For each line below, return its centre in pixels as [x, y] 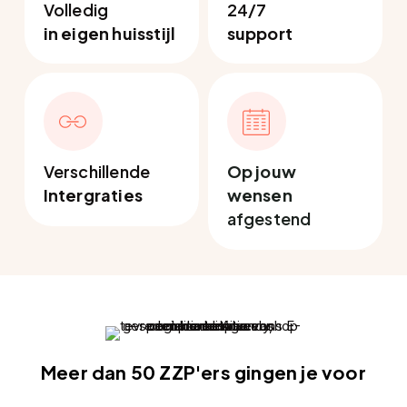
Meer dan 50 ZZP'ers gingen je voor [203, 373]
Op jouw [262, 171]
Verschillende [97, 171]
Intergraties [93, 195]
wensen [259, 195]
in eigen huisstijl [109, 33]
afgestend [269, 218]
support [260, 33]
